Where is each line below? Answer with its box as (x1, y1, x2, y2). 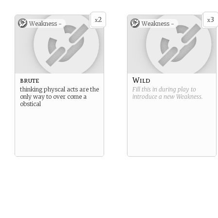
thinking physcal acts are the (20, 86, 99, 93)
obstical (20, 100, 41, 108)
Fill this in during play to (132, 86, 196, 93)
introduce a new (132, 93, 176, 100)
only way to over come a (20, 93, 87, 100)
